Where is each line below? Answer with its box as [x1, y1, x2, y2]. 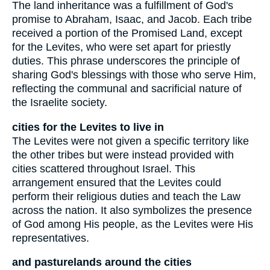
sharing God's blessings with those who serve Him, [12, 68, 256, 81]
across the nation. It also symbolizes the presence [12, 204, 252, 216]
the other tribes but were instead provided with [12, 148, 234, 161]
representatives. [12, 231, 89, 244]
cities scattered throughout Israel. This [12, 162, 195, 175]
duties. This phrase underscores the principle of [12, 54, 240, 67]
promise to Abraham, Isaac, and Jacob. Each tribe [12, 13, 252, 25]
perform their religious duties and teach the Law [12, 190, 240, 202]
